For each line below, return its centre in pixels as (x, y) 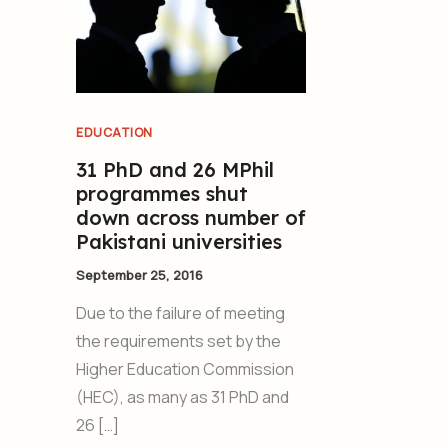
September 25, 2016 (139, 274)
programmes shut (162, 193)
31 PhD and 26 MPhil (175, 169)
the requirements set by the (178, 341)
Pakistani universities (179, 241)
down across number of (191, 217)
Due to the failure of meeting (180, 313)
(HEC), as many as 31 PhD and (182, 397)
